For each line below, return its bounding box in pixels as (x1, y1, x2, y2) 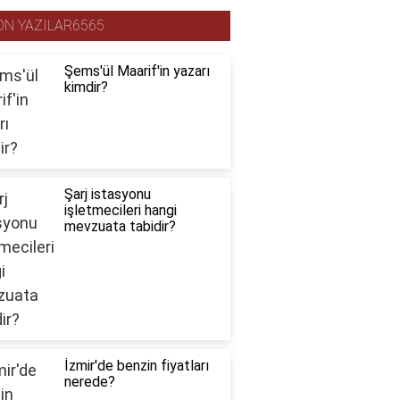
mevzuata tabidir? (63, 218, 176, 236)
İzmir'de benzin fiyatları (63, 357, 209, 375)
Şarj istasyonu (63, 186, 151, 204)
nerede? (63, 373, 115, 391)
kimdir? (63, 79, 108, 96)
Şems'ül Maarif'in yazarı (63, 62, 210, 80)
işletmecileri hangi (63, 202, 177, 220)
